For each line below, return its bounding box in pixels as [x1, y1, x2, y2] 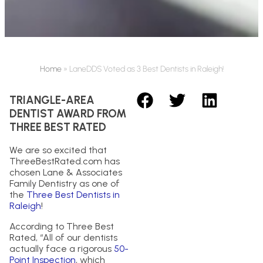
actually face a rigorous [9, 243, 114, 255]
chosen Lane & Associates [9, 167, 122, 178]
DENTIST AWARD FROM [9, 106, 126, 120]
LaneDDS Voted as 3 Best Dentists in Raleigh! [69, 64, 224, 74]
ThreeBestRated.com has [9, 156, 120, 167]
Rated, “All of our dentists [9, 232, 117, 244]
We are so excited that [9, 144, 107, 156]
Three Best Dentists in [26, 189, 120, 201]
